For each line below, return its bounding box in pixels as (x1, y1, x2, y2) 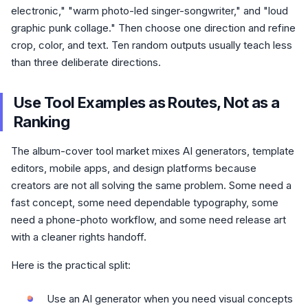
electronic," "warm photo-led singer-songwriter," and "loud (11, 4, 288, 17)
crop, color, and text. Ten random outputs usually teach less (11, 38, 292, 52)
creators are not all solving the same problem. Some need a (11, 179, 291, 192)
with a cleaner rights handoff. (11, 230, 146, 243)
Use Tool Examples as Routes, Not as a (14, 93, 280, 111)
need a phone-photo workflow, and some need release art (11, 213, 286, 226)
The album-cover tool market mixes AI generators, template (11, 144, 294, 157)
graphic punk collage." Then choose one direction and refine (11, 21, 296, 34)
